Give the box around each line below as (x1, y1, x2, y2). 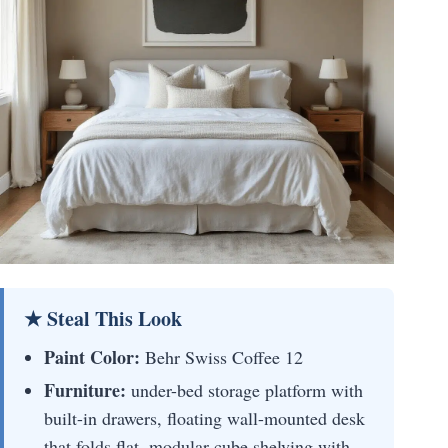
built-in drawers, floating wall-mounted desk (44, 406, 365, 431)
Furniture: (44, 377, 126, 404)
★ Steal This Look (24, 304, 182, 334)
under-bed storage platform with (126, 378, 363, 403)
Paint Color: (44, 344, 140, 371)
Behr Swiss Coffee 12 (140, 345, 303, 370)
